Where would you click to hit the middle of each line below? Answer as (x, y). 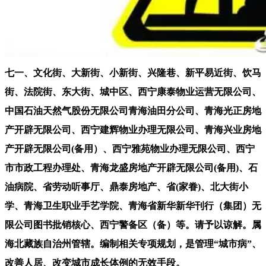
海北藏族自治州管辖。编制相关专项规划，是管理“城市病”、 (133, 243)
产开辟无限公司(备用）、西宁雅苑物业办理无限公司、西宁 (130, 148)
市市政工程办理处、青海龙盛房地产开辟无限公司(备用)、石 (131, 167)
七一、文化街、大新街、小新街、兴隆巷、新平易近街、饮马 (133, 72)
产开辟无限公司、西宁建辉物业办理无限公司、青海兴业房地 (133, 129)
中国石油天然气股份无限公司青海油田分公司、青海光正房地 (133, 110)
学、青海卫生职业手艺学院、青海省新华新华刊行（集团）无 (133, 205)
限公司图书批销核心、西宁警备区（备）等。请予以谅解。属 (133, 224)
